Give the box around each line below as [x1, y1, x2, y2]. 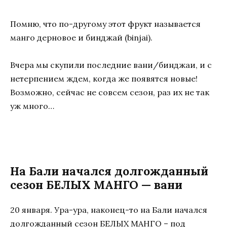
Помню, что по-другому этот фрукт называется [10, 19, 201, 29]
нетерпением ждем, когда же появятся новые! [10, 73, 198, 84]
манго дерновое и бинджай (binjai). [10, 32, 153, 43]
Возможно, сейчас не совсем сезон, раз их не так [10, 87, 209, 98]
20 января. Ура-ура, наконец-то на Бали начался [10, 204, 207, 215]
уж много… [10, 101, 54, 111]
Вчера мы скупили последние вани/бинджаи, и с [10, 60, 212, 70]
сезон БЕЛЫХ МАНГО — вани [10, 177, 182, 192]
